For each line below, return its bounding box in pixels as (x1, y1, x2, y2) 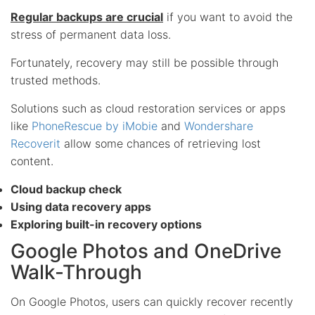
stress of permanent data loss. (11, 27, 171, 41)
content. (11, 153, 53, 168)
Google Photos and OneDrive (11, 238, 281, 263)
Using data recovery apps (11, 199, 151, 214)
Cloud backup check (11, 181, 122, 196)
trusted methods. (11, 72, 101, 87)
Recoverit (11, 136, 60, 150)
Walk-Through (11, 259, 142, 284)
